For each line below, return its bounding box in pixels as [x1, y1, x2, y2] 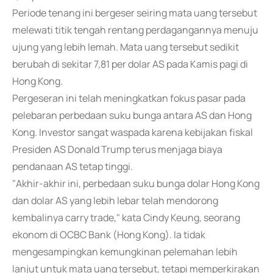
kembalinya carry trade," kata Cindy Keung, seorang [12, 211, 240, 224]
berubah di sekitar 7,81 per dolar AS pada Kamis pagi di [12, 57, 248, 71]
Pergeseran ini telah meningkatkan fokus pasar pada [12, 91, 246, 105]
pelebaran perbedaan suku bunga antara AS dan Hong [12, 108, 252, 122]
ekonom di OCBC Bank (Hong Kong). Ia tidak [12, 228, 205, 241]
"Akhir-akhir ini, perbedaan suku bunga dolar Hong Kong [12, 177, 260, 190]
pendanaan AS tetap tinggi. [12, 160, 133, 173]
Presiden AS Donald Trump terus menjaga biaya [12, 143, 222, 156]
